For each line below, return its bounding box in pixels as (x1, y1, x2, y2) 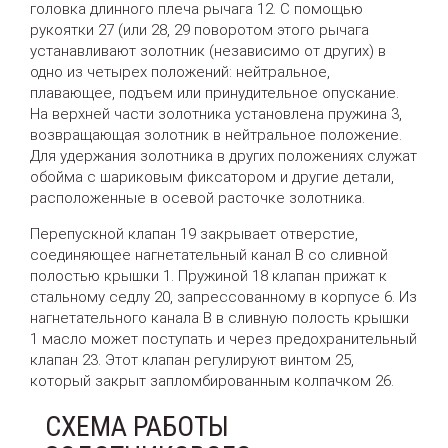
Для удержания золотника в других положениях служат (30, 146, 417, 165)
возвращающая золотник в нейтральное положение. (30, 125, 402, 144)
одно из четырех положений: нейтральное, (30, 62, 330, 81)
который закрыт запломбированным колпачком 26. (30, 371, 394, 390)
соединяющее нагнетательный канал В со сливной (30, 245, 388, 264)
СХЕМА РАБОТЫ (45, 409, 229, 443)
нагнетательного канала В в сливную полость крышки (30, 308, 409, 327)
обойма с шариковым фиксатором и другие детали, (30, 167, 394, 186)
